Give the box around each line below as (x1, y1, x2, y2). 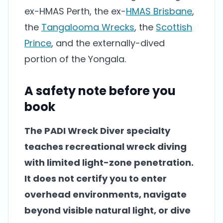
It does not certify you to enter (24, 172, 167, 185)
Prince (24, 37, 51, 49)
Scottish (156, 21, 192, 33)
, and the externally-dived (51, 37, 165, 49)
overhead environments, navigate (24, 188, 187, 201)
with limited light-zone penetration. (24, 156, 194, 169)
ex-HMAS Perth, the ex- (24, 5, 126, 17)
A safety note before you (24, 83, 176, 99)
